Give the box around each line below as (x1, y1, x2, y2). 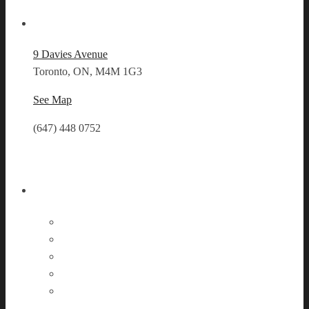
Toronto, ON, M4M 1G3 (33, 66, 142, 78)
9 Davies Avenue (33, 48, 108, 61)
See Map (33, 94, 72, 106)
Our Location (132, 14, 205, 30)
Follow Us (142, 181, 195, 197)
